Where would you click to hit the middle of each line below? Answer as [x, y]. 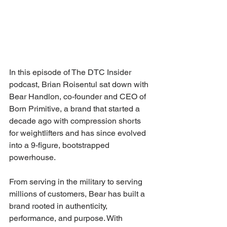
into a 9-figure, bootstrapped [60, 145]
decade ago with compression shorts [76, 121]
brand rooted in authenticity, [59, 206]
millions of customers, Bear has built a [78, 194]
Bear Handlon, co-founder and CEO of [79, 97]
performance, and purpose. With [67, 218]
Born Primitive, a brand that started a [75, 109]
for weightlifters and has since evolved [79, 133]
